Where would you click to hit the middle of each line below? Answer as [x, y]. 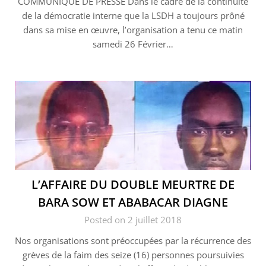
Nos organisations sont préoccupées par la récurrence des [133, 241]
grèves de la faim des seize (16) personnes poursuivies [133, 255]
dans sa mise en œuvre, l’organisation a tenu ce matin [133, 30]
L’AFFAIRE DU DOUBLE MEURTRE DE [133, 185]
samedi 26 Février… [133, 44]
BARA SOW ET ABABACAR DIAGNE [133, 202]
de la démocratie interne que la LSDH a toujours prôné [133, 16]
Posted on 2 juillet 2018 [133, 220]
